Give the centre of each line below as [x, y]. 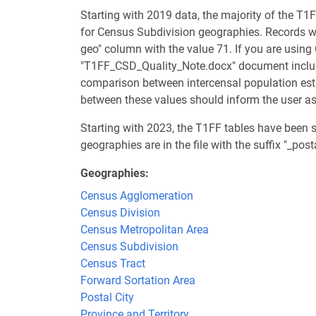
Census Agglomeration [137, 196]
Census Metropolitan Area [145, 230]
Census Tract [113, 263]
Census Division [120, 213]
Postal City [107, 297]
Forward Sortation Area [138, 280]
